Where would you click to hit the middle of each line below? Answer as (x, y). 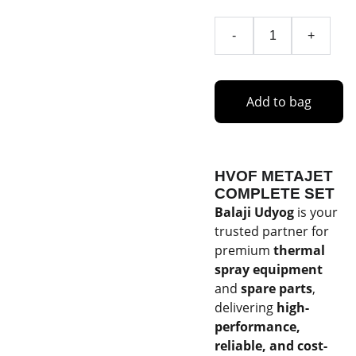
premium (244, 250)
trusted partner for (272, 231)
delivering (246, 308)
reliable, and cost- (271, 346)
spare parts (277, 288)
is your (316, 212)
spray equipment (269, 269)
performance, (257, 327)
